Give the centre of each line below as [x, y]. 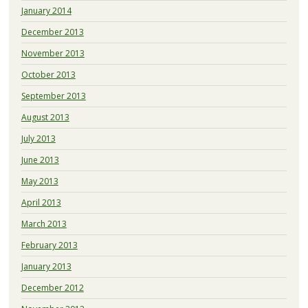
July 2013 [38, 138]
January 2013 [46, 266]
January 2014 [46, 10]
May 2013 [40, 181]
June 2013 [40, 159]
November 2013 [53, 53]
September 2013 [53, 96]
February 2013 [49, 245]
